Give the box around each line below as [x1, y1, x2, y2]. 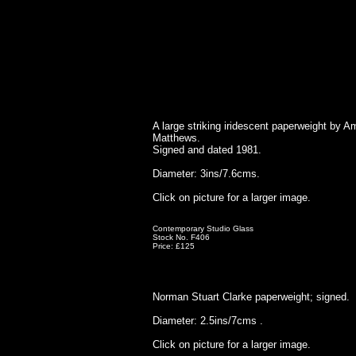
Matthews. [153, 132, 200, 144]
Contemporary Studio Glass [153, 224, 253, 233]
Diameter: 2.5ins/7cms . [153, 315, 263, 327]
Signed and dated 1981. [153, 144, 261, 156]
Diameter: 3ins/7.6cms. [153, 168, 260, 180]
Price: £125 [153, 242, 195, 250]
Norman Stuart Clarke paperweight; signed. [153, 291, 350, 303]
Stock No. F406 [153, 233, 210, 242]
